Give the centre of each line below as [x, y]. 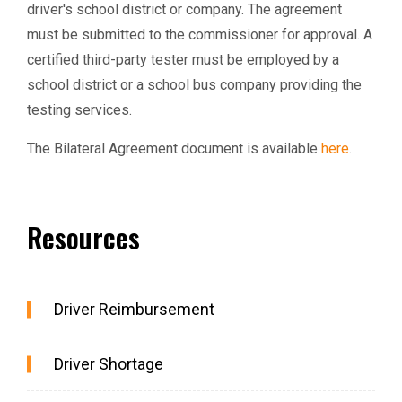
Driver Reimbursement [134, 309]
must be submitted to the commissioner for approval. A [200, 35]
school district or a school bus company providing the [194, 85]
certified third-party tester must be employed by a [183, 60]
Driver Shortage [109, 364]
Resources [83, 237]
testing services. [79, 110]
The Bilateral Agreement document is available [174, 149]
